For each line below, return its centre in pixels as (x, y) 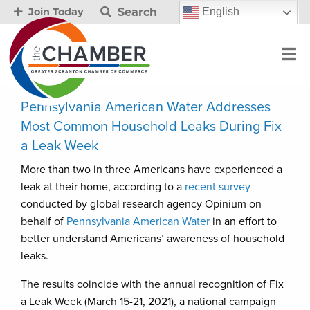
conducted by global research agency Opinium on (141, 204)
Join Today (55, 12)
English (219, 11)
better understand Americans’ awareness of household (153, 239)
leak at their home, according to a (103, 187)
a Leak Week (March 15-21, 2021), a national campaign (148, 302)
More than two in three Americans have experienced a (152, 170)
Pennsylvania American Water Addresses (146, 107)
